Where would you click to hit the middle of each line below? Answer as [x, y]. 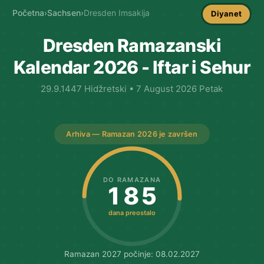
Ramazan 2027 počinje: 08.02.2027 [132, 254]
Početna [28, 13]
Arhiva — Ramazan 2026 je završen [132, 134]
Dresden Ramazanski [132, 45]
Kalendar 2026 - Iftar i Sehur [132, 67]
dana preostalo [132, 212]
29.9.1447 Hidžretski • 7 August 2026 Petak [132, 88]
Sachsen [64, 13]
